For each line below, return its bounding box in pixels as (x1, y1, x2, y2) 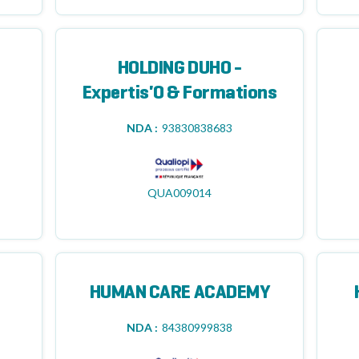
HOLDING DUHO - (117, 60, 242, 78)
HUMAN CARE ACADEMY (89, 284, 270, 302)
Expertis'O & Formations (82, 85, 277, 103)
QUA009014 (147, 186, 212, 200)
